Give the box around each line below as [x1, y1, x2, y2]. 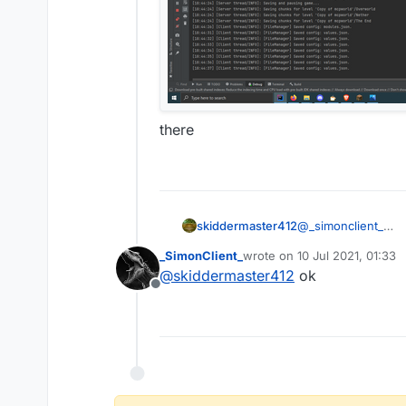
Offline [154, 284, 199, 303]
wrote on [243, 247, 297, 263]
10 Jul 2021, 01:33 [297, 247, 396, 263]
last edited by [242, 256, 317, 271]
